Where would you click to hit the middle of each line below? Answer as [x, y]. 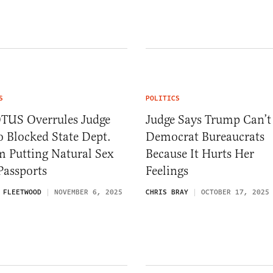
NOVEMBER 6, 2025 [88, 192]
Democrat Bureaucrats [205, 136]
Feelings [167, 171]
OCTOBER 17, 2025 [235, 192]
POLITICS [163, 98]
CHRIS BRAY [167, 192]
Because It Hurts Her [200, 154]
